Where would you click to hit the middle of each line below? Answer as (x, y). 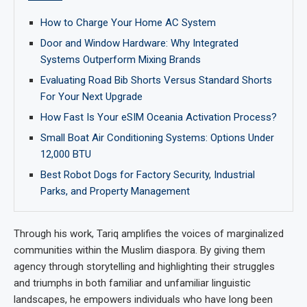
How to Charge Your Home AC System (128, 22)
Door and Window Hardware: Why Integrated (139, 43)
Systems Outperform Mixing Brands (121, 59)
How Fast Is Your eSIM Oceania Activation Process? (159, 117)
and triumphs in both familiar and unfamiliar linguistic (132, 283)
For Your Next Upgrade (91, 96)
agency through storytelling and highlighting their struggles (144, 266)
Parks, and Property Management (115, 191)
